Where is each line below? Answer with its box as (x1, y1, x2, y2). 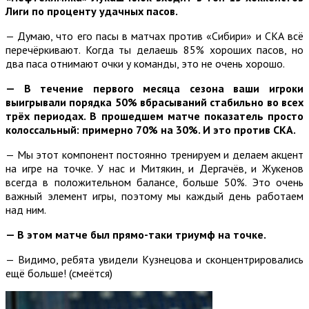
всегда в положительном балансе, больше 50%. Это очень (6, 175, 303, 189)
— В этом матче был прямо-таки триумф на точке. (6, 227, 266, 241)
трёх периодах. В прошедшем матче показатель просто (6, 108, 303, 123)
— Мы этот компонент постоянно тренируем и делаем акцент (6, 147, 303, 161)
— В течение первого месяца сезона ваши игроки (6, 81, 303, 95)
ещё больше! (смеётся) (6, 266, 112, 280)
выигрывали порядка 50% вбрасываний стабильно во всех (6, 94, 303, 109)
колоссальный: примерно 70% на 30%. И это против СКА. (6, 122, 296, 137)
